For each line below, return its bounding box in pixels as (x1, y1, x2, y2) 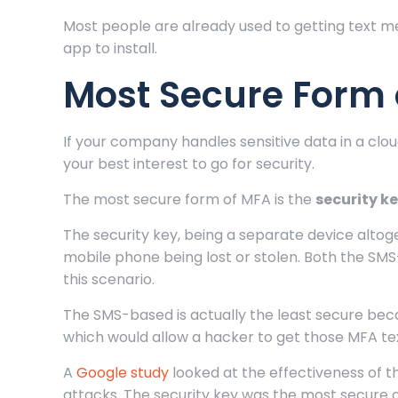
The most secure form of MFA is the (63, 189, 316, 211)
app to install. (63, 38, 158, 60)
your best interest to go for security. (63, 154, 315, 175)
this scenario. (63, 269, 155, 291)
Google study (76, 362, 170, 384)
